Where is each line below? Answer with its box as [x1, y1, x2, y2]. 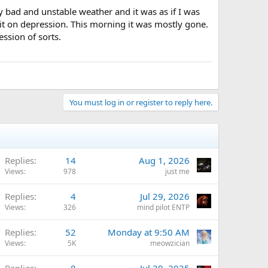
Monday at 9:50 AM [108, 226, 190, 238]
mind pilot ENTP [137, 202, 190, 212]
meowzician [150, 237, 190, 248]
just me [165, 166, 190, 176]
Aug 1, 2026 [139, 154, 190, 166]
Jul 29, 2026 [140, 190, 190, 202]
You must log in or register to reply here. [69, 96, 212, 108]
